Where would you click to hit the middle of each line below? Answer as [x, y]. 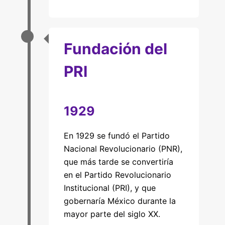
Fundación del [115, 49]
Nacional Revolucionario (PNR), [123, 149]
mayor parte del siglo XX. [112, 214]
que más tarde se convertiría [118, 162]
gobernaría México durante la [120, 201]
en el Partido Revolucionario [117, 175]
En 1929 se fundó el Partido [117, 136]
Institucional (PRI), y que [109, 188]
